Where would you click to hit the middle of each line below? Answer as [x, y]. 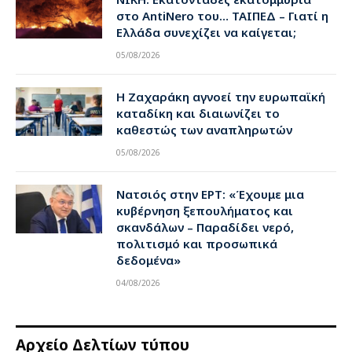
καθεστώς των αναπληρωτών [204, 129]
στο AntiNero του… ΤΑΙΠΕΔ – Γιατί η [222, 15]
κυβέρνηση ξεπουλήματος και [205, 210]
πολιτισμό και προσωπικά [197, 243]
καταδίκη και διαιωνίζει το [198, 113]
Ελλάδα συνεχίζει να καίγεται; [206, 32]
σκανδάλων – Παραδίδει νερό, [205, 227]
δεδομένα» [148, 260]
